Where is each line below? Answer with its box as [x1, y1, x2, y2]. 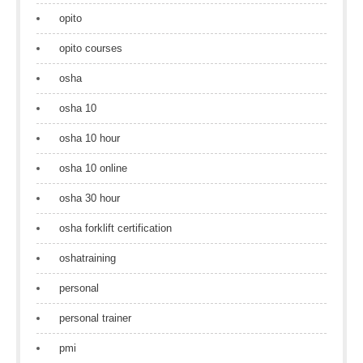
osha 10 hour [59, 132, 120, 144]
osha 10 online [59, 162, 127, 174]
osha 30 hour [59, 192, 120, 204]
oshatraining [59, 252, 116, 264]
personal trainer [59, 312, 131, 324]
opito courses [59, 42, 122, 54]
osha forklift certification [59, 222, 172, 234]
